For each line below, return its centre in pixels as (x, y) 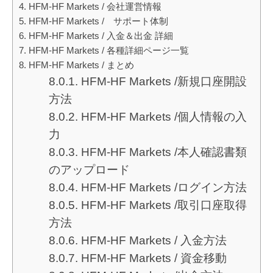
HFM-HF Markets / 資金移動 (154, 258)
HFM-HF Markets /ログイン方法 (164, 188)
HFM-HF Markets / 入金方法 (154, 241)
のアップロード (89, 170)
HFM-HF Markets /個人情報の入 (164, 117)
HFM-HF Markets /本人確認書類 (164, 152)
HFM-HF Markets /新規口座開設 (164, 82)
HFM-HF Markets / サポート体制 (98, 21)
